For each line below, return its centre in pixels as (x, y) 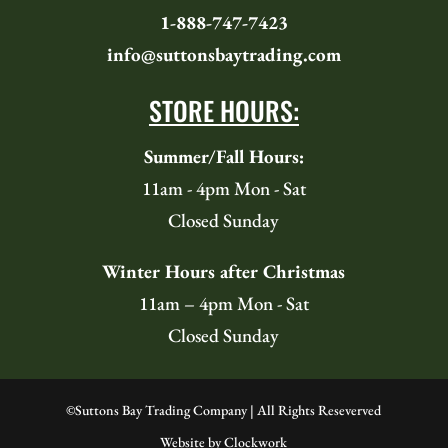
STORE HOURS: (223, 110)
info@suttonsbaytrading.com (223, 54)
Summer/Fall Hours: (223, 156)
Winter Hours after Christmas (224, 271)
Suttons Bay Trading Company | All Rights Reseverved (228, 409)
